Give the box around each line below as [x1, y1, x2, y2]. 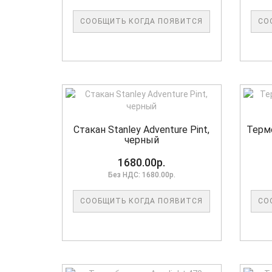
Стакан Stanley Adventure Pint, [73, 124, 210, 136]
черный [124, 134, 159, 146]
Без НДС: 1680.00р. [107, 171, 175, 180]
